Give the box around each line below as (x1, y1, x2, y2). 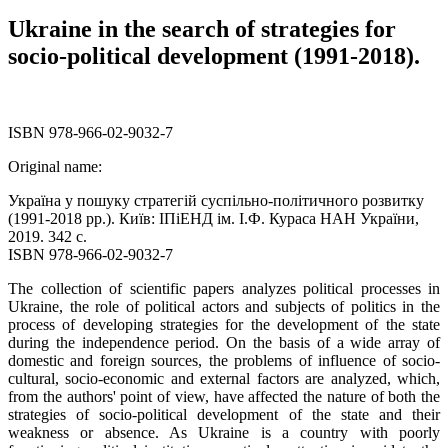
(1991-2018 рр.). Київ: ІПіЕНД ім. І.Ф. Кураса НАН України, (8, 209, 419, 227)
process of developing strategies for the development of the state (8, 315, 440, 333)
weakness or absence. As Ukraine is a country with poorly (8, 423, 440, 441)
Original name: (8, 157, 102, 175)
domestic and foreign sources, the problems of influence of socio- (8, 351, 440, 369)
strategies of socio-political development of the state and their (8, 405, 440, 423)
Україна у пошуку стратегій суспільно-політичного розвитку (8, 191, 424, 209)
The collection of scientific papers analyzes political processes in (8, 279, 440, 297)
